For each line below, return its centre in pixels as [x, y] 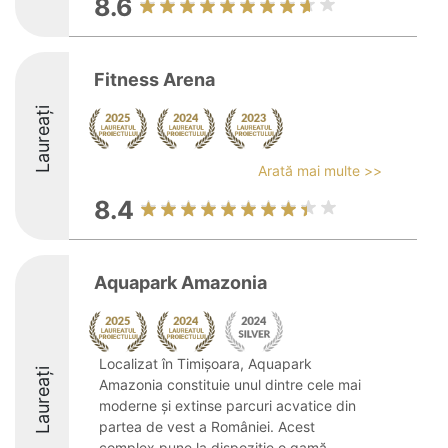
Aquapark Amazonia [180, 282]
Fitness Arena [154, 79]
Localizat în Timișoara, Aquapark [205, 363]
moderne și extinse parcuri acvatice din [227, 405]
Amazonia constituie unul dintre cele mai [230, 384]
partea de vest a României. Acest [207, 426]
